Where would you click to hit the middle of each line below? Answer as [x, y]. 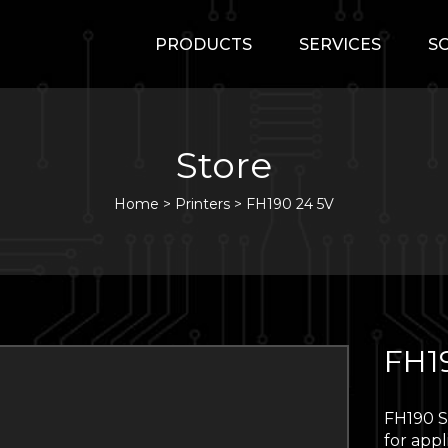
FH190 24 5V [290, 204]
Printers [202, 204]
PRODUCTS [203, 44]
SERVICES [340, 44]
